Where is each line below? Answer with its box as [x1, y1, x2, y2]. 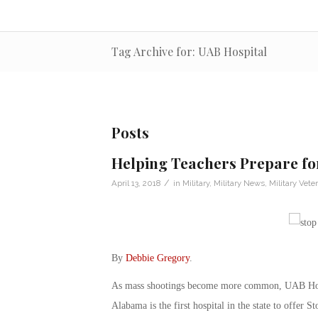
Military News [213, 177, 265, 188]
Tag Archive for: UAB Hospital [111, 43, 267, 59]
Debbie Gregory [125, 252, 190, 263]
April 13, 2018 [111, 177, 160, 188]
